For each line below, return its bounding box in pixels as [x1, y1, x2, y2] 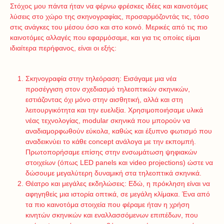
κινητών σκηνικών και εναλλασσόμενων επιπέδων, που [25, 211, 198, 219]
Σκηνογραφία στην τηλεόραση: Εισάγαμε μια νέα [25, 74, 176, 82]
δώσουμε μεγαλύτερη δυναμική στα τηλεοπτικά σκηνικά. [25, 169, 201, 177]
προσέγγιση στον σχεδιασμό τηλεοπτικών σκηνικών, [25, 85, 190, 93]
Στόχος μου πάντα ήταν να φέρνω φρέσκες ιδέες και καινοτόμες [10, 2, 208, 10]
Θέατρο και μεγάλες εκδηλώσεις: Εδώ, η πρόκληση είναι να [25, 179, 210, 187]
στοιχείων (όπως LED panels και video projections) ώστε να [25, 158, 213, 166]
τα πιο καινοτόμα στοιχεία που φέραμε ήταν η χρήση [25, 200, 189, 208]
